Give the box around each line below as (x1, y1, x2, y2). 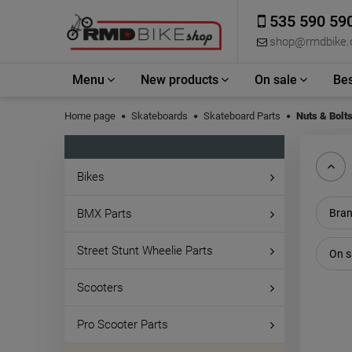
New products (141, 72, 218, 87)
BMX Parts (77, 207, 132, 221)
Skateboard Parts (203, 110, 280, 122)
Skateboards (131, 110, 188, 122)
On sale (255, 72, 297, 87)
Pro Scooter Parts (77, 317, 168, 332)
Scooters (77, 280, 123, 295)
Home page (64, 110, 115, 122)
